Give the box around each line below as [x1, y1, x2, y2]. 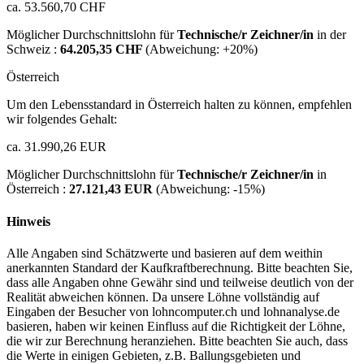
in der [314, 28, 346, 42]
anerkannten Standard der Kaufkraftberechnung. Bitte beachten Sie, [6, 260, 353, 275]
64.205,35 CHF [60, 42, 145, 57]
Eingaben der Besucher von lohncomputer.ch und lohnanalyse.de [6, 304, 340, 318]
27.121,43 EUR [69, 182, 156, 197]
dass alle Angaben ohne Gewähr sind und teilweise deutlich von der [6, 275, 353, 289]
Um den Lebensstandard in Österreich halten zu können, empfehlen [6, 97, 352, 112]
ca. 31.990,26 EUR [6, 140, 106, 154]
